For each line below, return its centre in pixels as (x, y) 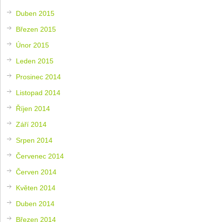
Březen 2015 (36, 29)
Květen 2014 (36, 188)
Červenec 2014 (40, 156)
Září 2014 (31, 124)
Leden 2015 (35, 61)
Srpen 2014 (34, 140)
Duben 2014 (35, 203)
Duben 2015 (35, 13)
